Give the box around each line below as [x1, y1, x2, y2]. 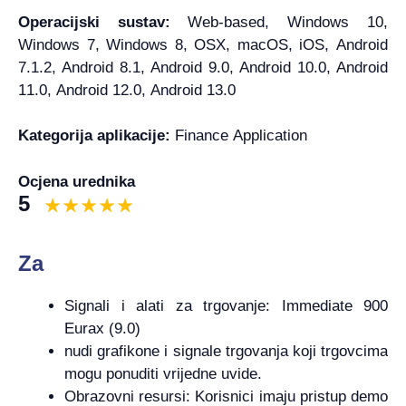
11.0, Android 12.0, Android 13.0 [18, 81, 236, 99]
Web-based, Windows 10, [188, 13, 388, 31]
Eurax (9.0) [64, 319, 140, 337]
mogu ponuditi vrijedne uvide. [64, 364, 262, 382]
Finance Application [175, 127, 307, 145]
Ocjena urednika [18, 172, 135, 190]
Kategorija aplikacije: [18, 127, 175, 145]
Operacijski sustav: [18, 13, 188, 31]
